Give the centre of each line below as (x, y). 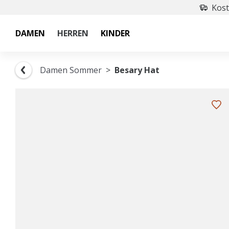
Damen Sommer (71, 70)
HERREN (73, 33)
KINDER (115, 33)
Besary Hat (137, 70)
